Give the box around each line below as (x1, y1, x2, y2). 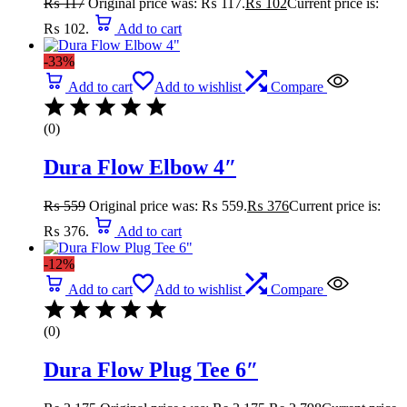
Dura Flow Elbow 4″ (44, 154, 236, 179)
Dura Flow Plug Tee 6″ (44, 357, 258, 382)
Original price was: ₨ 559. (89, 197, 247, 213)
